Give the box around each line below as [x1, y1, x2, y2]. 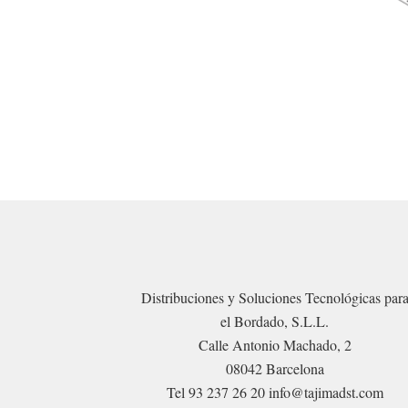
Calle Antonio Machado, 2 [198, 334, 352, 354]
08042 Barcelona [225, 358, 324, 378]
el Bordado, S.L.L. [220, 311, 330, 331]
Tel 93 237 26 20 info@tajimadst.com [166, 382, 383, 402]
